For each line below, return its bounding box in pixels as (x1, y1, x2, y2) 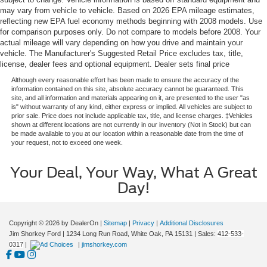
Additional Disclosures (160, 219, 223, 226)
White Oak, (129, 229, 163, 237)
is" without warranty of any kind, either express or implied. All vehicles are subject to (11, 103, 252, 110)
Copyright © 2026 (9, 219, 61, 226)
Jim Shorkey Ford (9, 229, 61, 237)
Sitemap (104, 219, 127, 226)
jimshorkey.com (82, 240, 127, 248)
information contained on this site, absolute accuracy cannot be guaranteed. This (11, 85, 244, 92)
